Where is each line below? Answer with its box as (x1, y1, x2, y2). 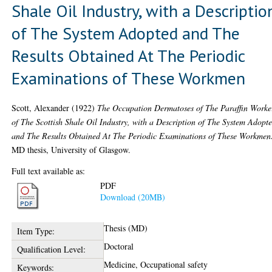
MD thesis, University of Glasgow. (12, 143, 131, 155)
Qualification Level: (16, 243, 86, 256)
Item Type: (16, 225, 55, 237)
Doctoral (104, 240, 134, 253)
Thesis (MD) (104, 222, 148, 234)
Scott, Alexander (12, 101, 70, 114)
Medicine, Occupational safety (104, 259, 208, 271)
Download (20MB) (100, 191, 166, 203)
